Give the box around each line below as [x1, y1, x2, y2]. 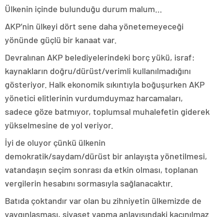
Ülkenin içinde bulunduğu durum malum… [5, 3, 166, 14]
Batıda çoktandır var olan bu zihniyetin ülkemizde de [5, 195, 201, 206]
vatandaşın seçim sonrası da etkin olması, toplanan [5, 164, 198, 175]
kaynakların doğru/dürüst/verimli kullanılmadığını [5, 65, 191, 76]
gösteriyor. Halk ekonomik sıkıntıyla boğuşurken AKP [5, 78, 205, 90]
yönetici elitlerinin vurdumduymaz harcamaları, [5, 92, 183, 103]
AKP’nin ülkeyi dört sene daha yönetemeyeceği [5, 20, 184, 31]
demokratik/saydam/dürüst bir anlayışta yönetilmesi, [5, 150, 207, 161]
